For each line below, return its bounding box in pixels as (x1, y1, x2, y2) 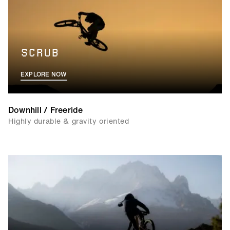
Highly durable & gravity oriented (8, 116, 129, 126)
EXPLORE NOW (21, 70, 67, 79)
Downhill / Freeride (8, 104, 83, 116)
